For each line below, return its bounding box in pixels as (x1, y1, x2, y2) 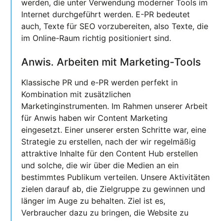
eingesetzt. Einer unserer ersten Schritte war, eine (21, 125, 207, 135)
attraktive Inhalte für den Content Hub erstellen (21, 148, 198, 159)
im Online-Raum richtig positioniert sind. (21, 33, 172, 43)
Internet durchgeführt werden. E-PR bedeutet (21, 9, 190, 20)
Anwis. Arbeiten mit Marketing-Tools (21, 56, 201, 69)
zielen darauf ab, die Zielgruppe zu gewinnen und (21, 184, 206, 194)
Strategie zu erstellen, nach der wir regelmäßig (21, 137, 196, 147)
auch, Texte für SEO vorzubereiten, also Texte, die (21, 21, 209, 32)
